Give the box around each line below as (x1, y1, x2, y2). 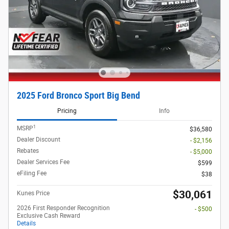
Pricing (57, 107, 77, 114)
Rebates (17, 147, 39, 155)
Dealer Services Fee (17, 158, 70, 166)
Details (17, 220, 36, 227)
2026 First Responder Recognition (17, 204, 110, 212)
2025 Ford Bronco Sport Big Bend (17, 90, 140, 101)
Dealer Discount (17, 136, 60, 144)
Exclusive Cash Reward (17, 212, 80, 220)
